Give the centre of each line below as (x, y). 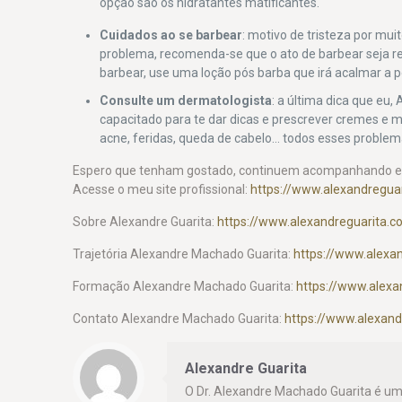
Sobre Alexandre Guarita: (145, 221)
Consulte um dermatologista (186, 100)
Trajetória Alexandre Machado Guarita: (184, 253)
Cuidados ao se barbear (171, 35)
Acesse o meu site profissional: (162, 189)
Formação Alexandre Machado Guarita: (185, 286)
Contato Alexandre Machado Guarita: (179, 318)
